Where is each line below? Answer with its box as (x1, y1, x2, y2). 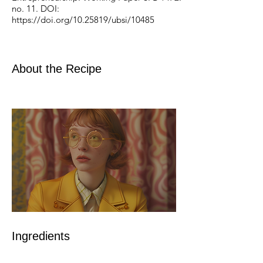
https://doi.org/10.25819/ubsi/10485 (12, 14, 154, 25)
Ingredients (12, 229, 70, 242)
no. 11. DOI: (12, 2, 59, 14)
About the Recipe (12, 62, 102, 75)
